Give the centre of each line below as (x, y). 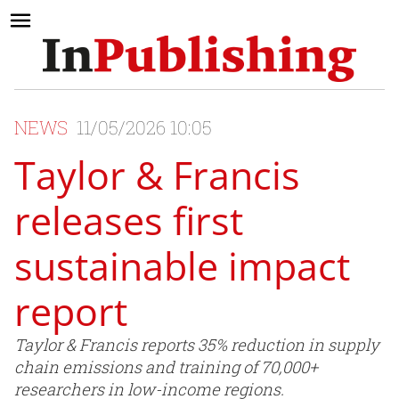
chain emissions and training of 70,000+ (166, 367)
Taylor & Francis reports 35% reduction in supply (197, 345)
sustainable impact (182, 266)
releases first (129, 221)
